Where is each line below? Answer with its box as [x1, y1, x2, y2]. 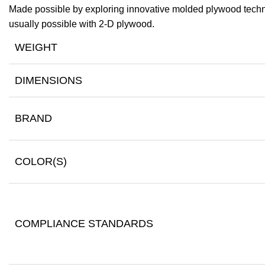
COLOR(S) [15, 156, 67, 167]
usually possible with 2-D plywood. [9, 19, 154, 29]
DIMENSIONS [15, 75, 82, 86]
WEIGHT [15, 41, 57, 53]
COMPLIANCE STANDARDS [15, 218, 153, 230]
